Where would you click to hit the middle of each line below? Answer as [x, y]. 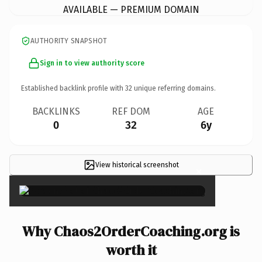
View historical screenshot [137, 165]
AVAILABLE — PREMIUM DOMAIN [131, 9]
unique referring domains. [174, 88]
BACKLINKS [56, 111]
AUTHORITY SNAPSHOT [69, 41]
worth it [131, 250]
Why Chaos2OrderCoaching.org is [131, 231]
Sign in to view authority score [92, 63]
